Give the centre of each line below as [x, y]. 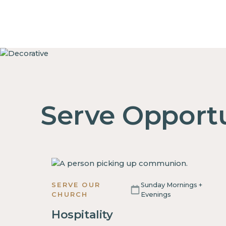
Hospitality [82, 215]
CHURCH [70, 194]
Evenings [156, 194]
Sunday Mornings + [171, 185]
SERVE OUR [76, 185]
